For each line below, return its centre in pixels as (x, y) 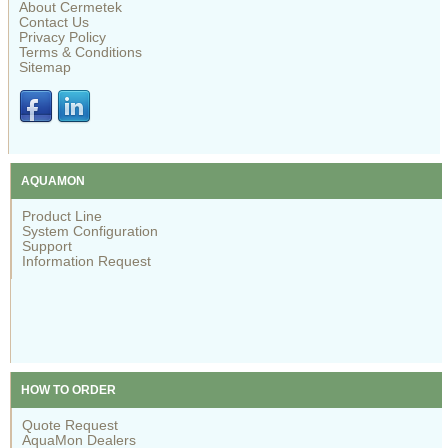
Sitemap (45, 67)
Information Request (87, 260)
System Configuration (90, 230)
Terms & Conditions (81, 52)
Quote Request (70, 424)
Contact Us (54, 22)
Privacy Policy (63, 37)
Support (47, 245)
